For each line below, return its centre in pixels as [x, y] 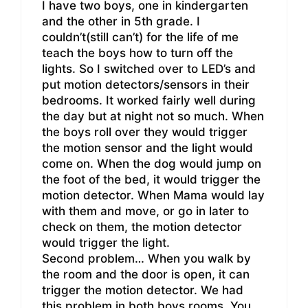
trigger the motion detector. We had [143, 290]
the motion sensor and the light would [147, 148]
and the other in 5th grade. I [121, 22]
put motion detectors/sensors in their [146, 85]
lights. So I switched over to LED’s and [149, 69]
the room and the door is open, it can [146, 275]
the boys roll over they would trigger [145, 132]
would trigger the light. [106, 243]
